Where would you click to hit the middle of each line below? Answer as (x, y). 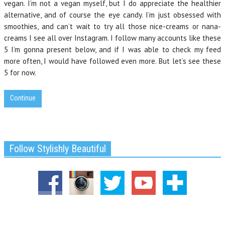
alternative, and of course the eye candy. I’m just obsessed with (113, 15)
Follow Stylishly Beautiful (58, 149)
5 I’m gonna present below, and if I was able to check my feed (113, 49)
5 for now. (20, 73)
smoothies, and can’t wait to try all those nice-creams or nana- (113, 26)
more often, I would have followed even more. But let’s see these (113, 61)
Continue (23, 98)
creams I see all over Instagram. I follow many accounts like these (113, 38)
